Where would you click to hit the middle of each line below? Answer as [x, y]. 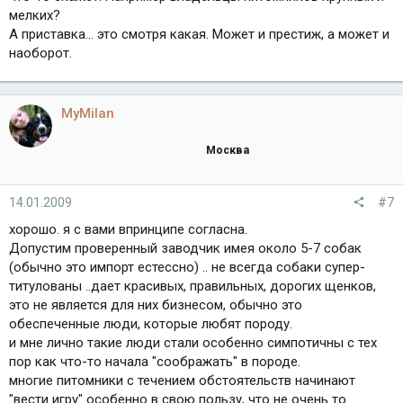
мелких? [35, 15]
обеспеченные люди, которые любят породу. [151, 324]
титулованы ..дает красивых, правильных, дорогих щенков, [193, 287]
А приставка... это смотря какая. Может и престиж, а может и [199, 34]
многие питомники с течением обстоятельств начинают [182, 381]
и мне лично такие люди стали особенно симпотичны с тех [193, 343]
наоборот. [40, 53]
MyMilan [88, 113]
